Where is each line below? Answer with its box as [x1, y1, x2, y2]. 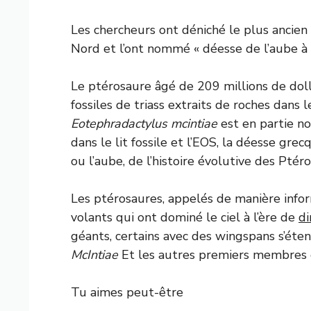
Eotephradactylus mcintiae [71, 115, 217, 132]
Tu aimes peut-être [71, 283, 183, 301]
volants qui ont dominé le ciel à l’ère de [71, 208, 299, 226]
